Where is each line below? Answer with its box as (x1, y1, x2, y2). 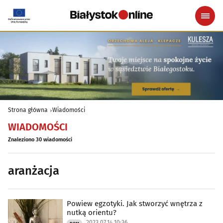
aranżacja (8, 163, 59, 178)
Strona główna (8, 106, 48, 113)
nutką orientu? (67, 208, 116, 217)
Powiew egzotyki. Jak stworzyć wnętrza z (67, 199, 203, 208)
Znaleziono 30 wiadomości (8, 136, 72, 143)
